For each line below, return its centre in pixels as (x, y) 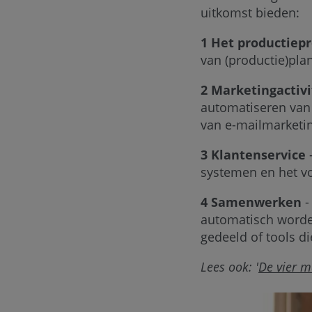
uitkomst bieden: (252, 13)
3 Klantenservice (253, 155)
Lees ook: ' (229, 267)
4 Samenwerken (251, 202)
